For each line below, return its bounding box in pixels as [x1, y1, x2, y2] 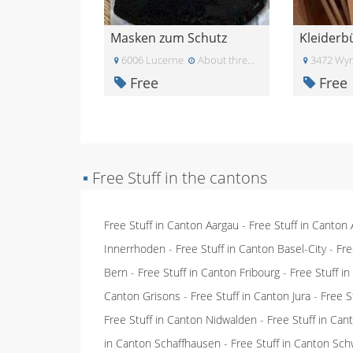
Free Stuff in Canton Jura [191, 288, 310, 303]
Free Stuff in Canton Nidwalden [104, 312, 257, 327]
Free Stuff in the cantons [88, 167, 267, 188]
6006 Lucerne [119, 53, 184, 67]
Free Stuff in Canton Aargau [104, 217, 239, 232]
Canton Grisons [104, 288, 180, 303]
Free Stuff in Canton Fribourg [138, 265, 280, 280]
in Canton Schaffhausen [104, 336, 221, 351]
